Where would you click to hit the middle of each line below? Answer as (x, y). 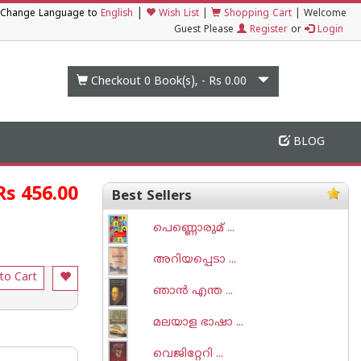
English (117, 14)
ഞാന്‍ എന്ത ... (193, 291)
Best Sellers (151, 196)
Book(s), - (180, 81)
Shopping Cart (256, 14)
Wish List (177, 14)
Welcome (325, 14)
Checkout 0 (121, 81)
